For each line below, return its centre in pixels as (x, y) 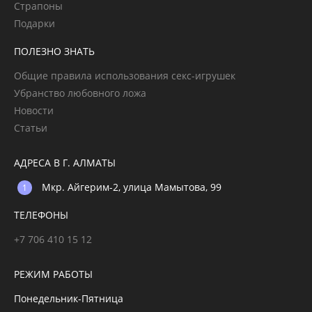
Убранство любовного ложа (80, 93)
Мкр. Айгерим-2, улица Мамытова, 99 (132, 187)
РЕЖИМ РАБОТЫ (53, 274)
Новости (34, 110)
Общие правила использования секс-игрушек (125, 76)
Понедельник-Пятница (69, 298)
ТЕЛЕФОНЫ (41, 215)
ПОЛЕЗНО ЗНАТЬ (54, 51)
